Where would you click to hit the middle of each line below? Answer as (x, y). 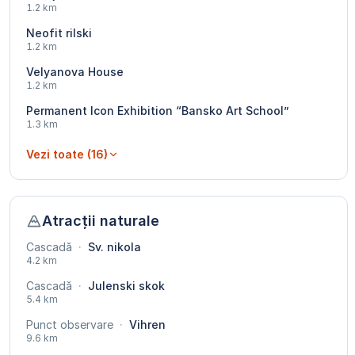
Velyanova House (75, 72)
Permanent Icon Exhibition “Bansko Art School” (158, 111)
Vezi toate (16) (67, 155)
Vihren (146, 325)
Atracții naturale (101, 221)
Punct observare (70, 325)
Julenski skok (125, 286)
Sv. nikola (113, 247)
